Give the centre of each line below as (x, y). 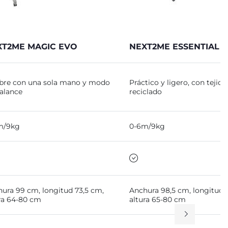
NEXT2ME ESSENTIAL (174, 47)
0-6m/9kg (147, 126)
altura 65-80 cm (158, 199)
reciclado (146, 92)
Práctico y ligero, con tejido (178, 82)
